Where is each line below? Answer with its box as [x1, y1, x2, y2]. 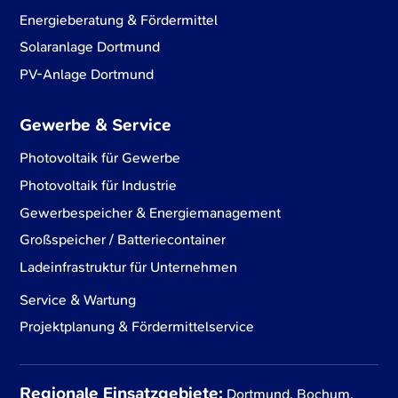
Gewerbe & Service [20, 114, 172, 137]
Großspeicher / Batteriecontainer [20, 230, 227, 250]
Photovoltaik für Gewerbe [20, 148, 181, 168]
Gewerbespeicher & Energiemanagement [20, 203, 282, 222]
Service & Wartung [20, 290, 137, 309]
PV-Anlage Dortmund [20, 64, 155, 84]
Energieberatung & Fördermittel [20, 10, 219, 29]
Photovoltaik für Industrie [20, 176, 178, 195]
